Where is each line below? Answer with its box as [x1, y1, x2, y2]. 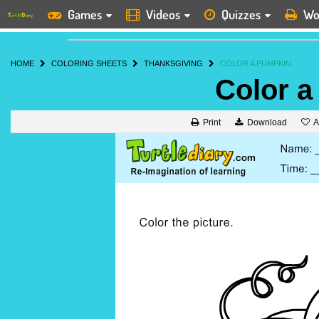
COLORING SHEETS [51, 59, 127, 68]
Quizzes [219, 6, 263, 22]
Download [246, 117, 287, 128]
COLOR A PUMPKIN [220, 59, 291, 68]
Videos [143, 6, 183, 22]
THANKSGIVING [144, 59, 203, 68]
